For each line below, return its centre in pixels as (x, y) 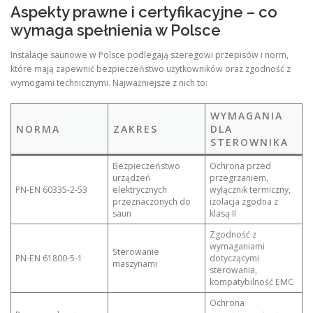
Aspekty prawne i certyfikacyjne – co (144, 12)
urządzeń (132, 177)
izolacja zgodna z (244, 201)
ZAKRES (136, 129)
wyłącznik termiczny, (250, 189)
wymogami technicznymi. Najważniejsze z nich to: (109, 83)
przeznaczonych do (152, 201)
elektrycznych (140, 189)
